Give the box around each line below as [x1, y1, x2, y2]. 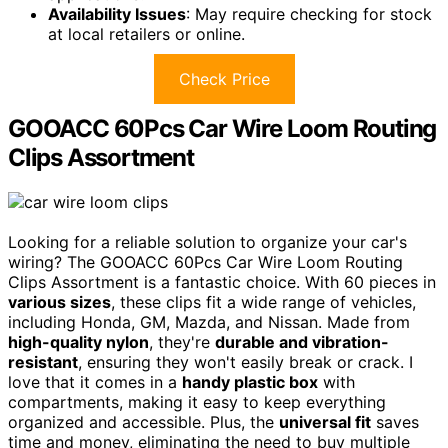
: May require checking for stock [186, 3, 432, 24]
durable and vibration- [215, 331, 389, 352]
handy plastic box [182, 371, 318, 392]
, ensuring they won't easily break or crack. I [78, 351, 413, 372]
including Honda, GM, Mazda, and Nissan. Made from [8, 311, 410, 332]
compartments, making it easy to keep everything [8, 391, 386, 412]
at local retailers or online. [48, 23, 245, 44]
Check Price [178, 68, 270, 89]
